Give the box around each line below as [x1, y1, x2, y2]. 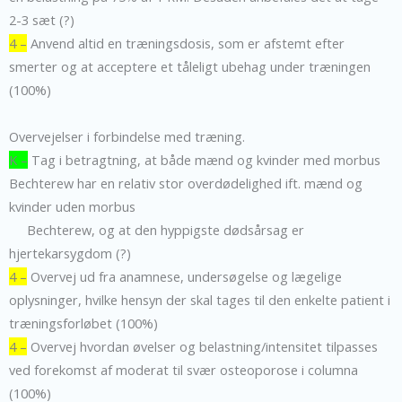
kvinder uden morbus [9, 197, 135, 215]
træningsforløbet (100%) [9, 313, 158, 332]
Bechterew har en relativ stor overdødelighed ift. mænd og [9, 173, 363, 192]
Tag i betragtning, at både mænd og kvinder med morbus [28, 150, 380, 169]
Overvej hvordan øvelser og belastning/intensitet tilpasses [27, 336, 378, 355]
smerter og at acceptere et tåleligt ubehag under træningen [9, 57, 371, 75]
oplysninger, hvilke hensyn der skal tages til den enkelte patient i [9, 290, 390, 309]
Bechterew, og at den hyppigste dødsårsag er [9, 220, 304, 239]
